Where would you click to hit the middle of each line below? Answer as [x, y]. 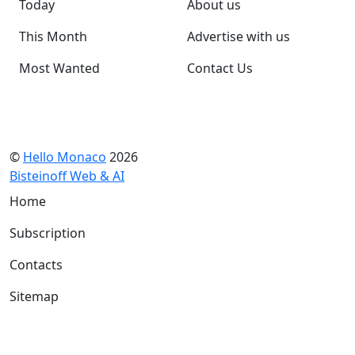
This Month [53, 37]
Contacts [36, 265]
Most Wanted [59, 69]
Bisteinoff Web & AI [67, 176]
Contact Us [220, 69]
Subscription [48, 233]
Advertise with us [239, 37]
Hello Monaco [65, 157]
